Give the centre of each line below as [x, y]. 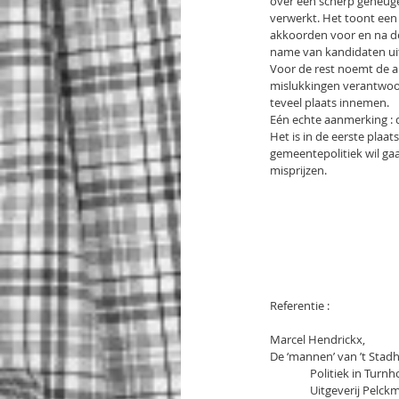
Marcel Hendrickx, [318, 339]
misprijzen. [298, 170]
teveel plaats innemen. [330, 102]
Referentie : [300, 305]
